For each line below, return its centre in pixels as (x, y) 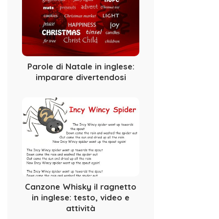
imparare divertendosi (81, 77)
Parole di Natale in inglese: (81, 66)
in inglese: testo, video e (81, 197)
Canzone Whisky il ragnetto (81, 187)
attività (81, 208)
